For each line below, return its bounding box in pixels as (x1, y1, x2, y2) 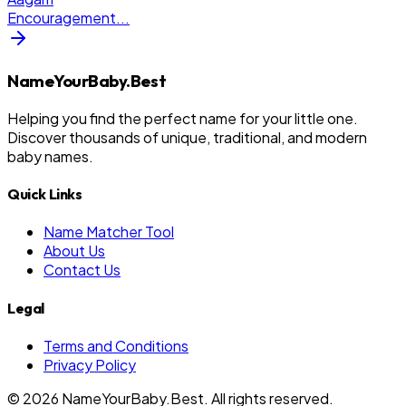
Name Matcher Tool (43, 222, 174, 242)
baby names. (7, 146, 93, 166)
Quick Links (7, 185, 82, 204)
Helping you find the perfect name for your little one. (7, 108, 358, 128)
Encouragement (7, 8, 116, 28)
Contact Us (43, 260, 121, 280)
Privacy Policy (43, 354, 136, 374)
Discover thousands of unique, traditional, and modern (7, 127, 367, 147)
